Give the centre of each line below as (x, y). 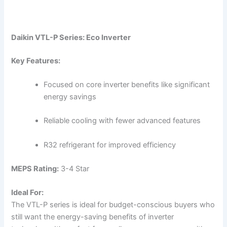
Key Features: (36, 61)
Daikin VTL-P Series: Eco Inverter (71, 37)
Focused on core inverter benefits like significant (127, 85)
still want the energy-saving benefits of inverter (93, 217)
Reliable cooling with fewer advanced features (122, 121)
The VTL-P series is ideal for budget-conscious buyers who (113, 205)
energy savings (70, 97)
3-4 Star (74, 169)
